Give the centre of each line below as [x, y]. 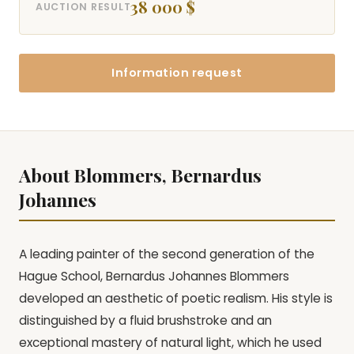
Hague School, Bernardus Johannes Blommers [154, 277]
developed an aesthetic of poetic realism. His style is [176, 299]
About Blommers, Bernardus [140, 175]
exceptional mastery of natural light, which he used [170, 343]
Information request [177, 73]
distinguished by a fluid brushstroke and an [145, 321]
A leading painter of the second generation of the [167, 254]
